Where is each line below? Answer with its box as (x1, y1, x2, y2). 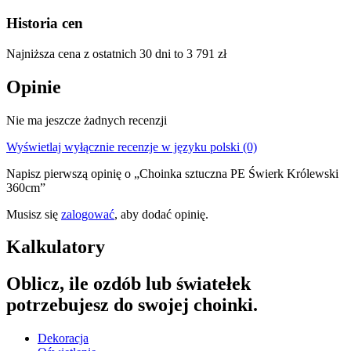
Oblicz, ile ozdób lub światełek (6, 273, 251, 295)
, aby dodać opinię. (114, 207, 208, 221)
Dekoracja (38, 331, 89, 346)
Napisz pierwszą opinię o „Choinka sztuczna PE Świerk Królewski (6, 166, 338, 180)
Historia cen (6, 15, 83, 32)
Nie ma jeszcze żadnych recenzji (6, 113, 167, 127)
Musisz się (6, 207, 61, 221)
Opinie (6, 76, 61, 97)
